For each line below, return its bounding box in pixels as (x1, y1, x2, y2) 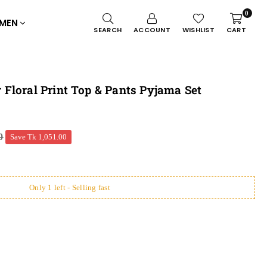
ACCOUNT (133, 25, 170, 35)
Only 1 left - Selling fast (29, 183, 110, 192)
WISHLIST (182, 25, 215, 35)
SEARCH (94, 25, 122, 35)
